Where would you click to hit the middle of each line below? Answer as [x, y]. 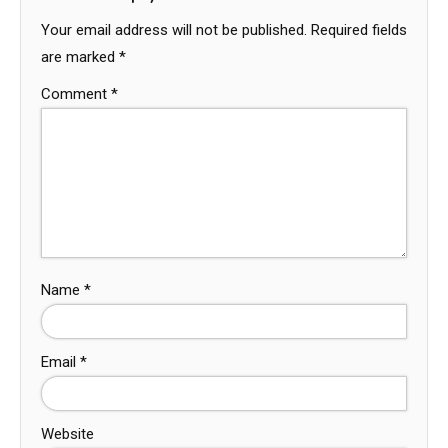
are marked [80, 57]
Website [67, 434]
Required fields [359, 30]
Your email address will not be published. [174, 30]
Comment [76, 94]
